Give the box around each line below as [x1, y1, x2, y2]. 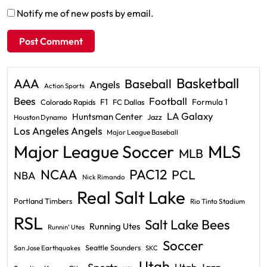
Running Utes [89, 221, 140, 232]
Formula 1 [192, 97, 228, 107]
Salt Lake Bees [145, 216, 230, 233]
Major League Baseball [107, 128, 178, 136]
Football [149, 95, 187, 107]
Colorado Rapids [41, 97, 95, 107]
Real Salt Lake [77, 187, 185, 209]
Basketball [176, 74, 239, 92]
